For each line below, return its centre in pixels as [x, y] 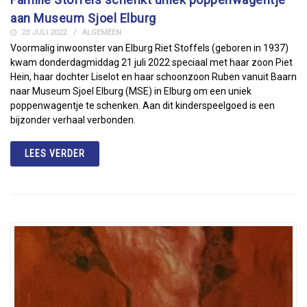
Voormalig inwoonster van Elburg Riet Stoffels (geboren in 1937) [149, 48]
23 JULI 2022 [43, 33]
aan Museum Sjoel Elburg [83, 19]
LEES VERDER [55, 154]
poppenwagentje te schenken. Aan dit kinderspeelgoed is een [143, 106]
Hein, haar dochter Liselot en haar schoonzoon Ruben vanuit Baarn [153, 77]
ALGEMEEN [102, 33]
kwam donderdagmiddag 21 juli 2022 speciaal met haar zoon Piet [151, 63]
